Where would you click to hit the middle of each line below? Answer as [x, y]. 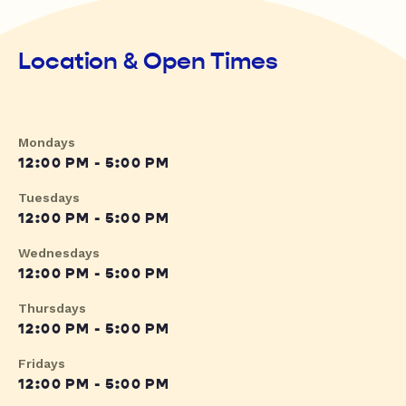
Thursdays [52, 309]
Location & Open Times [148, 62]
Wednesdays [59, 253]
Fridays [42, 364]
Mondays [47, 143]
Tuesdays [49, 198]
